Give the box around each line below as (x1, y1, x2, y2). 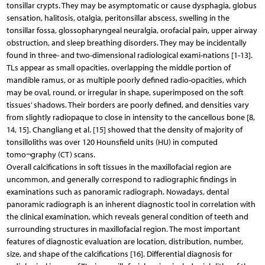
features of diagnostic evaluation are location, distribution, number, (6, 236, 243, 247)
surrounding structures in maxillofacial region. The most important (6, 224, 240, 234)
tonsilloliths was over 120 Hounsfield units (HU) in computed (6, 137, 218, 147)
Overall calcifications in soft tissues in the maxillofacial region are (6, 161, 231, 172)
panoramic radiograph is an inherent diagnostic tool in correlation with (6, 199, 256, 209)
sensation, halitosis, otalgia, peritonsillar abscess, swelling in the (6, 12, 230, 23)
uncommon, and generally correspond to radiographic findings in (6, 174, 237, 185)
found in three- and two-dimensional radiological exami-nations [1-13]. (6, 50, 253, 60)
